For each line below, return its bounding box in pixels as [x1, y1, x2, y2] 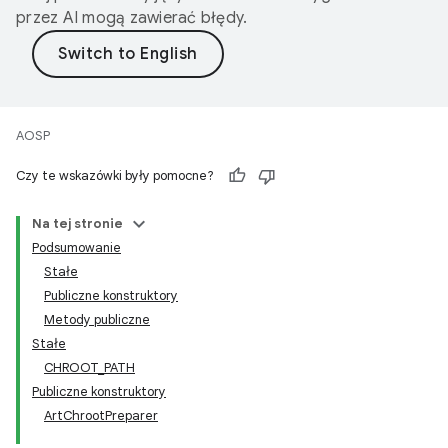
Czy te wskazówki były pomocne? [16, 167, 214, 184]
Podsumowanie [32, 239, 121, 256]
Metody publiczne [44, 311, 150, 328]
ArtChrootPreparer [44, 407, 158, 424]
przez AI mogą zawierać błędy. [16, 8, 248, 28]
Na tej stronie [32, 215, 123, 232]
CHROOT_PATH [44, 359, 135, 376]
